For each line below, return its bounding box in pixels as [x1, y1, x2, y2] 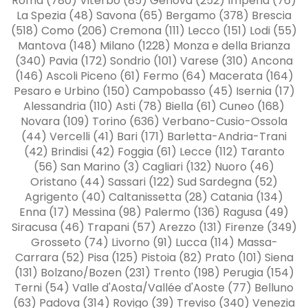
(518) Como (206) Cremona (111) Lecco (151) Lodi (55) [11, 22, 297, 38]
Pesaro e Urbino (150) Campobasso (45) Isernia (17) [13, 82, 295, 99]
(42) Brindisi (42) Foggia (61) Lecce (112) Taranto [23, 143, 285, 159]
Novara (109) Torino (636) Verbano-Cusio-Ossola [21, 113, 287, 129]
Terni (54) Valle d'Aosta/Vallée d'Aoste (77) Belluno [14, 279, 294, 296]
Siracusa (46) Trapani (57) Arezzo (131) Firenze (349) [11, 219, 297, 235]
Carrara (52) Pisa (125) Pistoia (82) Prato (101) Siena [14, 249, 294, 265]
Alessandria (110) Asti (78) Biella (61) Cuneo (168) [23, 98, 285, 114]
